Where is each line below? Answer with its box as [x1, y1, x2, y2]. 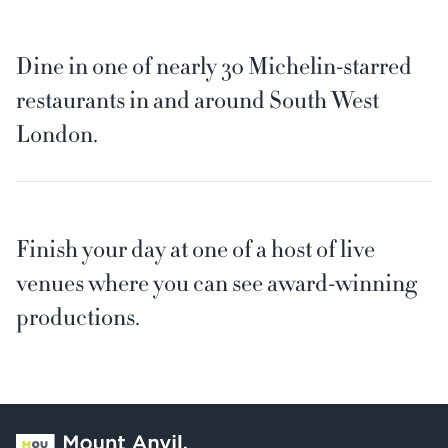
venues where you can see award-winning [16, 266, 417, 299]
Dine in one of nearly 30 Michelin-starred [16, 49, 412, 82]
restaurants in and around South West [16, 83, 379, 116]
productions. [16, 300, 140, 333]
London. [16, 117, 98, 150]
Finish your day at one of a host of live [16, 232, 375, 265]
